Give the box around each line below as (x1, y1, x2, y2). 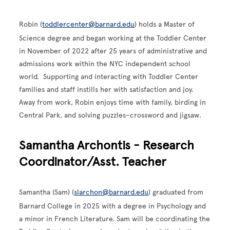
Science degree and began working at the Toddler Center (19, 33, 207, 43)
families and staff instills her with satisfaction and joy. (19, 85, 196, 94)
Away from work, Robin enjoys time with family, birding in (19, 98, 206, 107)
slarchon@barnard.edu (74, 187, 149, 197)
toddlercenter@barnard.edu (42, 20, 135, 29)
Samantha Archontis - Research (19, 137, 195, 152)
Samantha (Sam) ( (19, 187, 74, 197)
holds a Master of (139, 20, 195, 29)
